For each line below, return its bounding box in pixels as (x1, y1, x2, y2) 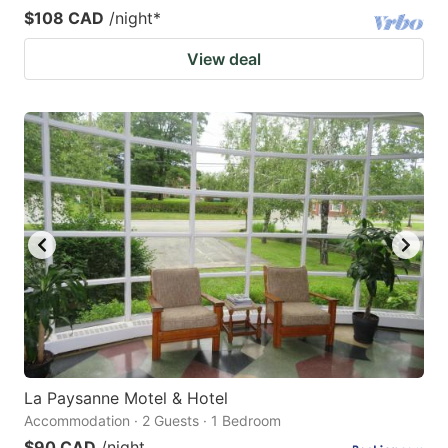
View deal (187, 48, 261, 69)
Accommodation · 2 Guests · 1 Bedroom (24, 412, 281, 430)
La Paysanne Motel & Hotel (24, 388, 228, 409)
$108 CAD (24, 7, 104, 28)
